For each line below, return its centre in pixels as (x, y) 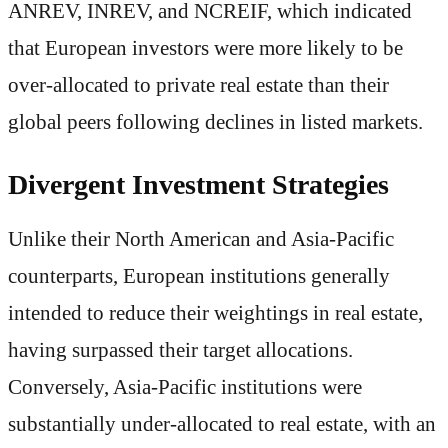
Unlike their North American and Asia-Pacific (201, 239)
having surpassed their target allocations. (180, 350)
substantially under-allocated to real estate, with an (222, 424)
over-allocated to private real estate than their (198, 84)
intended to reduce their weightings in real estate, (215, 313)
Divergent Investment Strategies (198, 184)
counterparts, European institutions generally (199, 276)
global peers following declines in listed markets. (215, 121)
